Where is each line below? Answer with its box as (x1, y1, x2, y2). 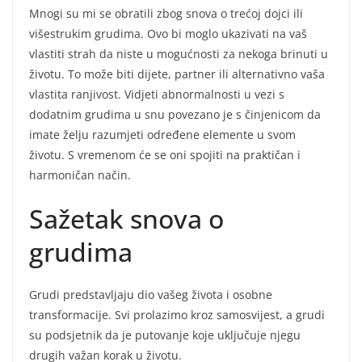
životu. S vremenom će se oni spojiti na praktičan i (29, 146, 301, 162)
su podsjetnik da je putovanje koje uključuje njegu (29, 326, 301, 343)
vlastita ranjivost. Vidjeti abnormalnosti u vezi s (29, 86, 284, 102)
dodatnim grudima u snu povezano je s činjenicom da (29, 106, 321, 122)
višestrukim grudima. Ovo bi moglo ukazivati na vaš (29, 25, 307, 41)
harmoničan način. (29, 166, 131, 183)
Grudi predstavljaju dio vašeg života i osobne (29, 286, 272, 302)
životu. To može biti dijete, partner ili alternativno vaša (29, 65, 325, 82)
